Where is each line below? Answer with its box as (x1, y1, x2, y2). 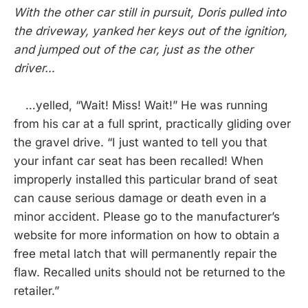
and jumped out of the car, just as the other (14, 43, 253, 57)
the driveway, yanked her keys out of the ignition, (14, 24, 287, 38)
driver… (14, 61, 55, 76)
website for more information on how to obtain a (14, 228, 280, 243)
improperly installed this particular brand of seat (14, 173, 278, 187)
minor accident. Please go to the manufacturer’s (14, 210, 280, 224)
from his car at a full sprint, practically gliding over (14, 117, 291, 131)
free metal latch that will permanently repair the (14, 247, 277, 261)
